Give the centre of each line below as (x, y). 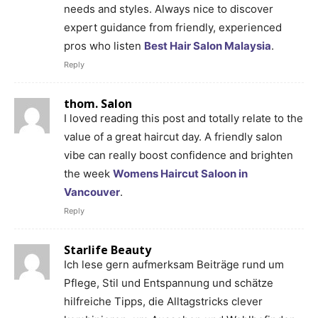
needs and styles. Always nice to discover (169, 9)
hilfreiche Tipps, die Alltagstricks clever (163, 301)
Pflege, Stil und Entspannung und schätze (169, 283)
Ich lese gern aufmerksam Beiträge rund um (174, 264)
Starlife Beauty (108, 250)
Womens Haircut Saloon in (180, 173)
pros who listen (104, 45)
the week (88, 173)
